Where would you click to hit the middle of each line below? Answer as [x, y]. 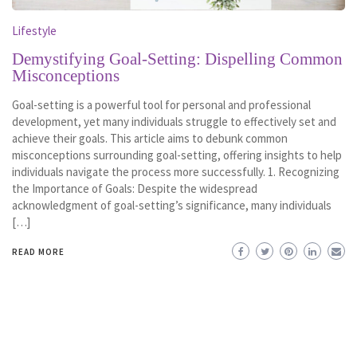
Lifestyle [34, 30]
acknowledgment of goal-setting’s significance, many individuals [172, 205]
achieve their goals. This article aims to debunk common [150, 138]
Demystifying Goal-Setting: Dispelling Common [177, 59]
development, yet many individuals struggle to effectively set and [174, 121]
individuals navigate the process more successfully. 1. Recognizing [176, 171]
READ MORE [38, 251]
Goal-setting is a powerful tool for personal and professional [161, 104]
